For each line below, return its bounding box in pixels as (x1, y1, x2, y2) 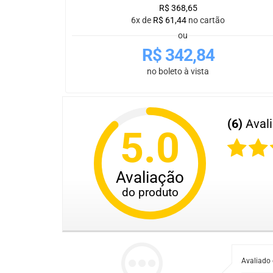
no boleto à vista (147, 66, 209, 77)
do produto (121, 185, 179, 199)
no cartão (188, 15, 225, 26)
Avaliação (115, 168, 185, 187)
